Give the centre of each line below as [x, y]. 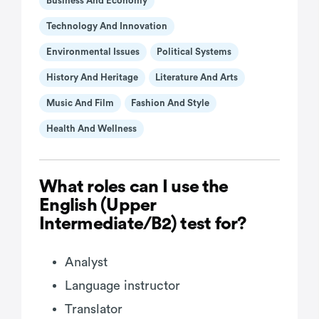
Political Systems [194, 52]
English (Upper [98, 205]
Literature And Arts [197, 78]
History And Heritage [92, 78]
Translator [94, 309]
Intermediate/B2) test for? [143, 224]
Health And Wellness [91, 129]
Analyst [86, 262]
